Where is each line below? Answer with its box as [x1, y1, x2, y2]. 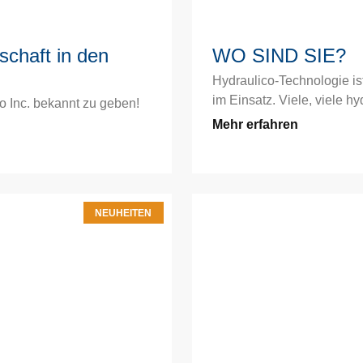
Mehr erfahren [211, 117, 298, 132]
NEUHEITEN [95, 207, 152, 219]
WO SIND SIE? [211, 45, 346, 67]
